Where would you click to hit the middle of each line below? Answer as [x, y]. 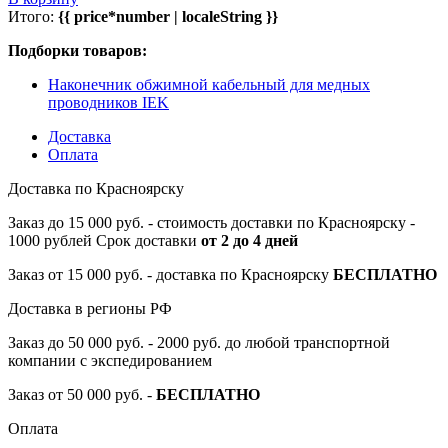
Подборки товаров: [77, 50]
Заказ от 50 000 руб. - [82, 394]
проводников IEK [108, 102]
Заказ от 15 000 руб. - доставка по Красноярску [170, 274]
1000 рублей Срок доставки [104, 240]
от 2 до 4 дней [249, 240]
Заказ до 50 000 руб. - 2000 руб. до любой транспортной [199, 342]
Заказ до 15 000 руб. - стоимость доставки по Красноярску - [211, 222]
